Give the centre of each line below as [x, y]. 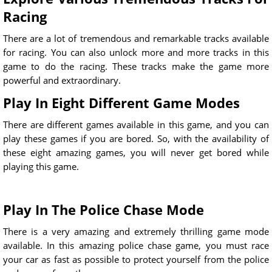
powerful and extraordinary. [62, 80]
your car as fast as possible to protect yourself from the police [136, 260]
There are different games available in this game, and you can [136, 125]
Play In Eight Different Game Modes [121, 103]
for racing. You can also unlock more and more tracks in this [136, 53]
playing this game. [41, 167]
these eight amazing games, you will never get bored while [136, 153]
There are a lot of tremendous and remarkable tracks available [136, 39]
